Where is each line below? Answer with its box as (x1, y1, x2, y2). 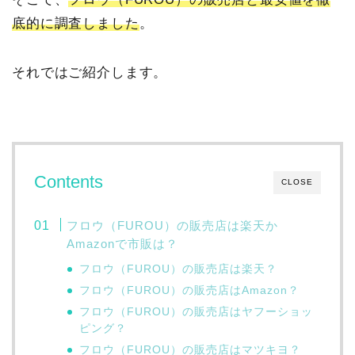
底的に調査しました (12, 16, 139, 31)
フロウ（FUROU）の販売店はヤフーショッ (79, 306, 314, 318)
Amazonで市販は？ (67, 237, 179, 250)
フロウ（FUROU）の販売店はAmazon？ (79, 284, 300, 296)
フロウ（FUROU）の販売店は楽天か (67, 219, 279, 232)
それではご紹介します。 (12, 65, 168, 80)
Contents (34, 172, 103, 192)
